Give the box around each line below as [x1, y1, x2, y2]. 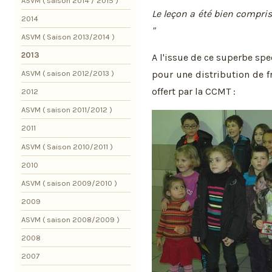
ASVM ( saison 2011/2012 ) [21, 105, 112, 115]
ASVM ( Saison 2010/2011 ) [21, 141, 113, 151]
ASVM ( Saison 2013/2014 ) [21, 32, 115, 42]
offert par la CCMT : [152, 86, 236, 97]
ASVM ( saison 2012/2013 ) [21, 69, 114, 78]
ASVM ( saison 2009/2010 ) [21, 178, 117, 188]
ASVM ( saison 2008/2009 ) [21, 214, 120, 224]
